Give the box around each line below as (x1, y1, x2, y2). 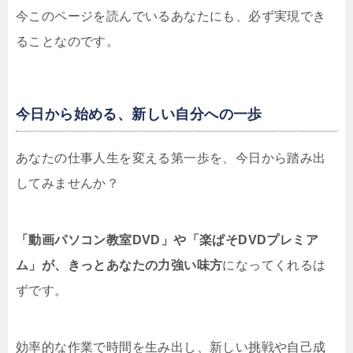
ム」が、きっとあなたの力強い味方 (16, 258, 223, 273)
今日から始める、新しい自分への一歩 (16, 106, 262, 123)
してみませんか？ (16, 176, 120, 191)
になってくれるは (222, 258, 326, 273)
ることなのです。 (16, 35, 120, 49)
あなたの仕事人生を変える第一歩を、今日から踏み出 (16, 151, 326, 165)
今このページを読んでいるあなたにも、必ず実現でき (16, 9, 326, 24)
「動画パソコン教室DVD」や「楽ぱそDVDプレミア (16, 233, 318, 247)
